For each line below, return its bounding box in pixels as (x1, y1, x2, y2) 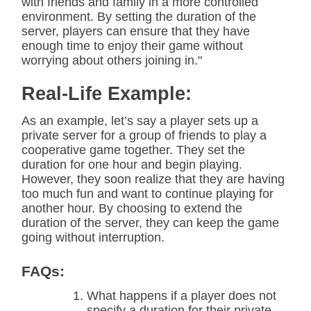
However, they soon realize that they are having (22, 172, 285, 186)
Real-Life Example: (22, 83, 192, 104)
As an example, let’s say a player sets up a (22, 114, 258, 128)
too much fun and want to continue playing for (22, 187, 274, 201)
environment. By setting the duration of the (22, 10, 256, 24)
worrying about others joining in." (22, 53, 202, 67)
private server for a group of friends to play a (22, 128, 267, 142)
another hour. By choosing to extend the (22, 201, 242, 215)
